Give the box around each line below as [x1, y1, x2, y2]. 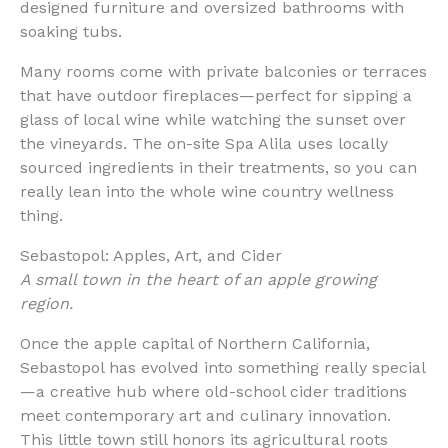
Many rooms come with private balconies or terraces [20, 61, 427, 81]
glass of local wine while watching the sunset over [20, 109, 406, 129]
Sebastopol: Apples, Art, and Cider [20, 245, 282, 265]
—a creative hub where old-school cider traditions [20, 381, 407, 401]
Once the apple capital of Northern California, [20, 333, 370, 353]
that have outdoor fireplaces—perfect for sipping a [20, 85, 412, 105]
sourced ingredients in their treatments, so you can [20, 157, 417, 177]
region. [20, 293, 73, 313]
